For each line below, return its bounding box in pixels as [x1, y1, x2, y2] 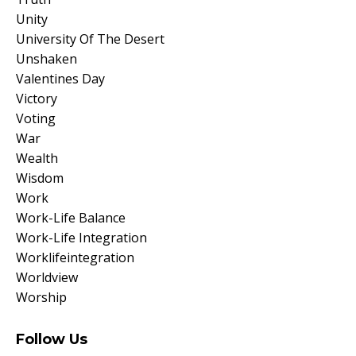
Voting [16, 109, 56, 127]
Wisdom [16, 168, 64, 187]
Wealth [16, 149, 58, 167]
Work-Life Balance [16, 208, 126, 226]
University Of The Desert [16, 29, 164, 48]
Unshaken [16, 49, 77, 68]
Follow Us [16, 330, 87, 348]
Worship [16, 288, 67, 306]
